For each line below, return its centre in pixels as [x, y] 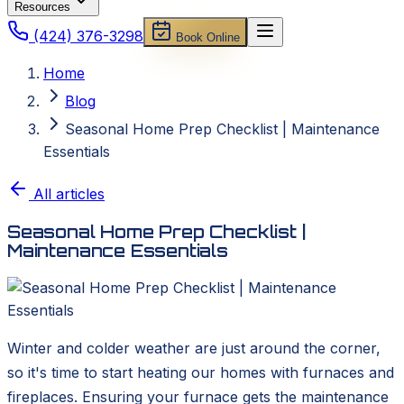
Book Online [206, 37]
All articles [67, 194]
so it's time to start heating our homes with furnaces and [201, 373]
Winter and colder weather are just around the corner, [194, 349]
